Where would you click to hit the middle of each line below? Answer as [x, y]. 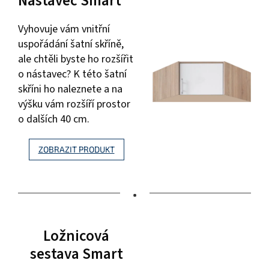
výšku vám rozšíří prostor [74, 104]
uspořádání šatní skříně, [71, 44]
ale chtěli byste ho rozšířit [76, 59]
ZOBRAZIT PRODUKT [76, 149]
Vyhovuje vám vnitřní [64, 29]
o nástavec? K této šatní [72, 74]
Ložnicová [76, 236]
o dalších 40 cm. [54, 119]
